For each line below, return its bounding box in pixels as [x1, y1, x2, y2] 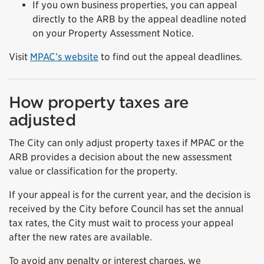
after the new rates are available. [9, 231, 152, 243]
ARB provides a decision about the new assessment [9, 151, 232, 163]
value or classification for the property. [9, 165, 177, 177]
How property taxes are [9, 93, 189, 111]
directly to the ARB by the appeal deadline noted [32, 13, 246, 25]
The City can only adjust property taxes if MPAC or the [9, 137, 244, 148]
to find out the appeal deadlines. [98, 51, 242, 62]
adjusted [9, 110, 75, 129]
